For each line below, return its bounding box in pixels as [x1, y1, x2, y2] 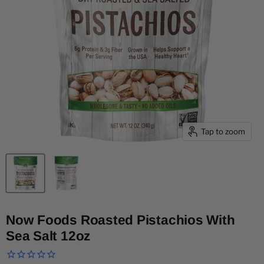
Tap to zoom [201, 126, 245, 136]
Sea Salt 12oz [6, 229, 91, 244]
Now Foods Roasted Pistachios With [6, 213, 235, 228]
